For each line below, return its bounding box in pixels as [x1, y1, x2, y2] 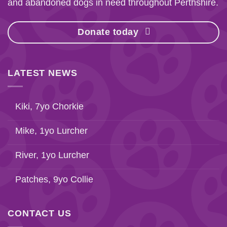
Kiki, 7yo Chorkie [15, 101, 84, 112]
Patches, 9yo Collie [15, 174, 93, 185]
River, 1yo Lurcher [15, 150, 89, 161]
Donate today [78, 26, 139, 37]
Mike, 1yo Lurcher [15, 126, 88, 136]
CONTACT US [8, 208, 71, 219]
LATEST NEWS [8, 67, 78, 78]
